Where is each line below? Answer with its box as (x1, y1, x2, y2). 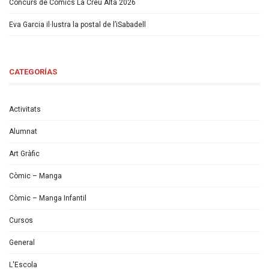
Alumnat (9, 127, 37, 136)
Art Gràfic (9, 150, 40, 159)
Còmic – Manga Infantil (9, 194, 86, 203)
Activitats (9, 105, 41, 114)
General (9, 238, 35, 247)
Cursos (9, 216, 33, 225)
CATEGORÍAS (9, 67, 57, 77)
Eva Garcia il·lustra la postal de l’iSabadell (9, 20, 146, 29)
